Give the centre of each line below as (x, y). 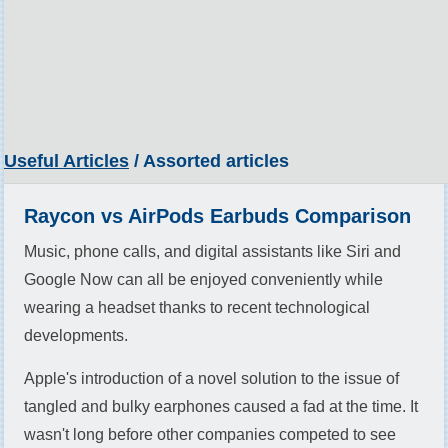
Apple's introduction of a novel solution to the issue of (211, 378)
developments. (76, 335)
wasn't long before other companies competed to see (210, 434)
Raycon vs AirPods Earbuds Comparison (217, 216)
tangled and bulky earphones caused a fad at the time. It (221, 406)
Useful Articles (66, 161)
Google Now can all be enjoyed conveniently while (203, 279)
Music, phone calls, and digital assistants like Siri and (212, 251)
